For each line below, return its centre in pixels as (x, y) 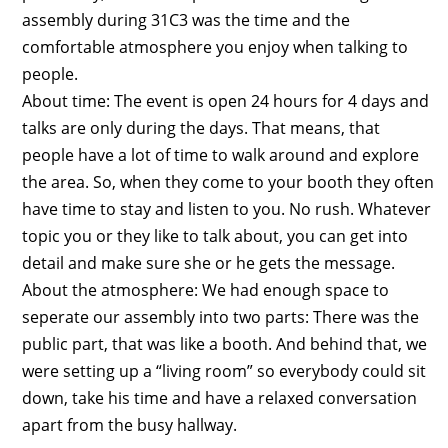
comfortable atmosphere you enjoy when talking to (214, 46)
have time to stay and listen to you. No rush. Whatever (226, 208)
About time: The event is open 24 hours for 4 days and (225, 100)
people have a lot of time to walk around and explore (220, 154)
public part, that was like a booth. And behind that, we (224, 343)
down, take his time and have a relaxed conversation (219, 397)
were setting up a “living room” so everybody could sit (223, 370)
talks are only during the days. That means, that (200, 127)
